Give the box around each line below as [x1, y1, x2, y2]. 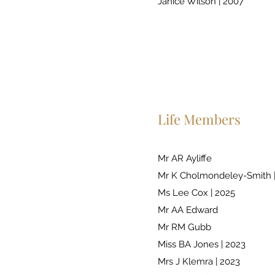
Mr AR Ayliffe [158, 153, 214, 164]
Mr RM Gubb [158, 222, 211, 233]
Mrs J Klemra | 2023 [158, 256, 240, 267]
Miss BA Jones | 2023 [158, 239, 246, 250]
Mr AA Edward [158, 204, 220, 215]
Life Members [158, 110, 241, 128]
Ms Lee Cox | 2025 [158, 187, 235, 198]
